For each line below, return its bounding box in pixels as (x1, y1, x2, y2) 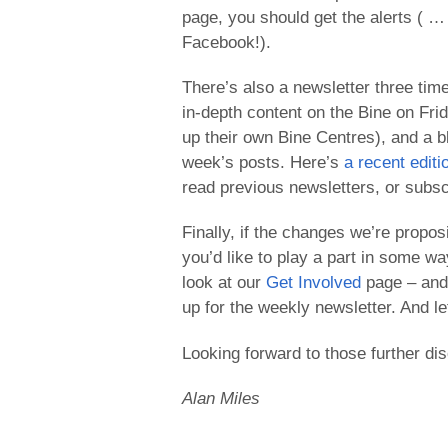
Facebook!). (182, 32, 271, 52)
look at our (182, 273, 266, 293)
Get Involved (266, 273, 361, 293)
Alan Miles (182, 389, 260, 409)
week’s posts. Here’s (182, 152, 344, 172)
